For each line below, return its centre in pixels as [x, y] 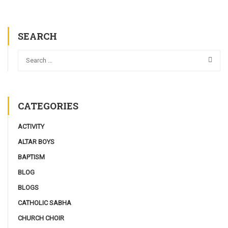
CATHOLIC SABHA [45, 203]
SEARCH [37, 36]
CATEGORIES [48, 106]
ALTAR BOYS [36, 141]
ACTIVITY [31, 126]
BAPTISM [31, 157]
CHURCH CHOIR [41, 218]
